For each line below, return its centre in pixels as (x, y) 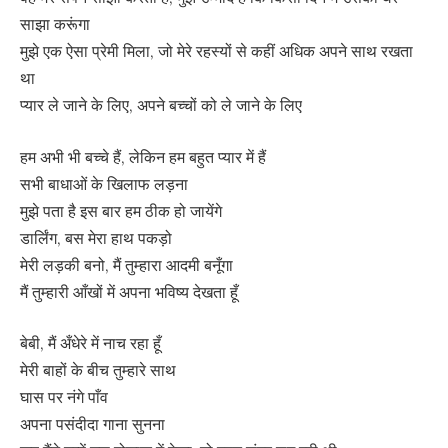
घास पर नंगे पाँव (64, 397)
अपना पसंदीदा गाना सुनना (92, 424)
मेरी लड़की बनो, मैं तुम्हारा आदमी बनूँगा (126, 264)
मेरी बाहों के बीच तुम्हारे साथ (98, 370)
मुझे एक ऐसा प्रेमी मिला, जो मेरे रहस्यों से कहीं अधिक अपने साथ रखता (216, 51)
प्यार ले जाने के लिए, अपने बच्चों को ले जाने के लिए (161, 105)
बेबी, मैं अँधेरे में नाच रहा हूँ (90, 343)
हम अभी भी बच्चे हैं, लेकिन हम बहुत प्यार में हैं (143, 156)
